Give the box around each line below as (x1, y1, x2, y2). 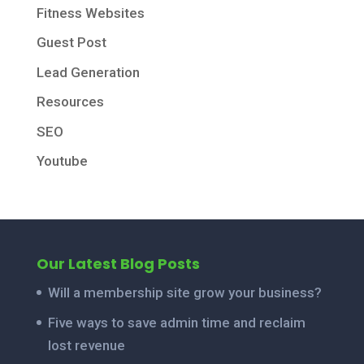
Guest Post (36, 34, 106, 50)
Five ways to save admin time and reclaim (47, 314, 305, 331)
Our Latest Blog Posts (36, 253, 200, 274)
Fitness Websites (36, 4, 145, 21)
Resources (36, 93, 104, 110)
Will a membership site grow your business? (47, 284, 322, 301)
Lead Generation (36, 63, 140, 80)
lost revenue (47, 336, 125, 353)
